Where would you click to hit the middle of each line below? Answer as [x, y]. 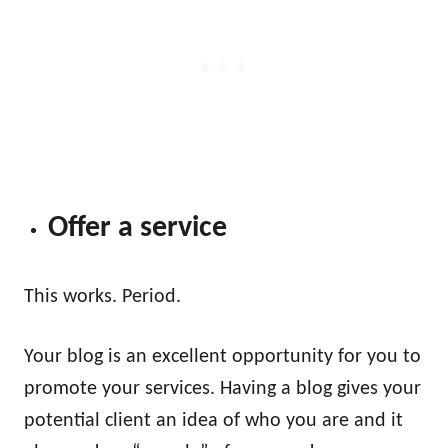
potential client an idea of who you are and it [213, 420]
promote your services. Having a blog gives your [222, 388]
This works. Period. [102, 296]
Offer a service [137, 228]
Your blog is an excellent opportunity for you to [222, 356]
